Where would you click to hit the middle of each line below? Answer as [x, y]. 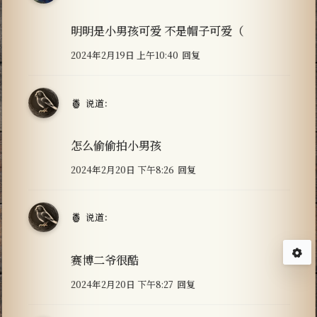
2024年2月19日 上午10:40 [124, 55]
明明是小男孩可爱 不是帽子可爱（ [157, 31]
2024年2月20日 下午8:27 [122, 284]
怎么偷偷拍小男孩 [116, 145]
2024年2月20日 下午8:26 [122, 169]
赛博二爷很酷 [104, 259]
